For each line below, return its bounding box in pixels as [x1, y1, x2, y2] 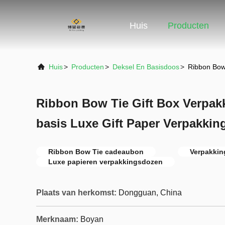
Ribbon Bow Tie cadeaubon [48, 148, 144, 156]
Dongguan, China [119, 188, 182, 197]
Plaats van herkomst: [36, 188, 117, 197]
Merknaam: [36, 215, 78, 223]
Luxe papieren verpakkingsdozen [48, 158, 163, 166]
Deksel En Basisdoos [113, 63, 179, 71]
